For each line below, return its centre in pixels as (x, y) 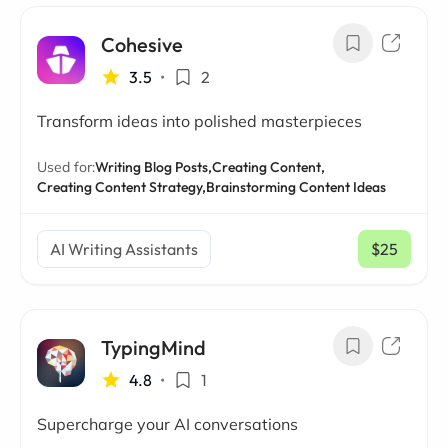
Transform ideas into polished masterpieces (199, 121)
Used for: (66, 167)
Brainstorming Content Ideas (296, 187)
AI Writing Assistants (124, 249)
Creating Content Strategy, (121, 187)
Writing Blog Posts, (153, 167)
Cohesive (142, 44)
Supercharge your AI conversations (167, 424)
